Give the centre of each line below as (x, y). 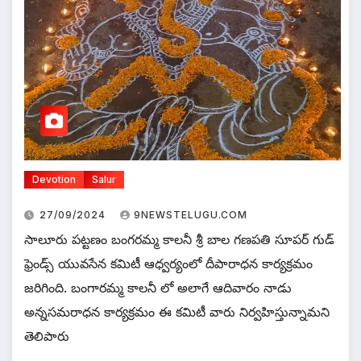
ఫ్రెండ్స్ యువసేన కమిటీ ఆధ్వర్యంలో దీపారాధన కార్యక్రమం (168, 263)
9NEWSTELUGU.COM (191, 214)
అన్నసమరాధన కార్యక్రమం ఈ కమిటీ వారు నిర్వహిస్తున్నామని (177, 311)
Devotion (54, 179)
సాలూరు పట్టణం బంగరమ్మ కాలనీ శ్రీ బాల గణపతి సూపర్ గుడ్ (179, 239)
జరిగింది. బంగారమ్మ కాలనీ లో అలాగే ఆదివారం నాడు (158, 287)
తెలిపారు (47, 336)
